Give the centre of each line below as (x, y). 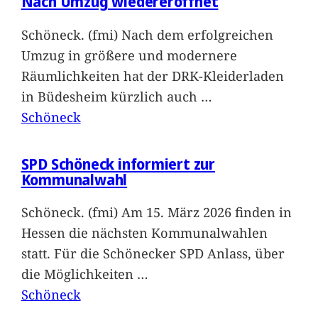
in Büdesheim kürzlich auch (111, 96)
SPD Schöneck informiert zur (118, 164)
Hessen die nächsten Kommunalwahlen (144, 233)
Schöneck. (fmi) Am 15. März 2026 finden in (156, 212)
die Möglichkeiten (79, 274)
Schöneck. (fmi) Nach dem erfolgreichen (147, 34)
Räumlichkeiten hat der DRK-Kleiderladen (152, 75)
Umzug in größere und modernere (129, 55)
